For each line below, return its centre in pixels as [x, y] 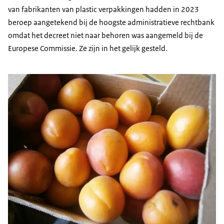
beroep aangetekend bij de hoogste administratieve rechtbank [111, 22]
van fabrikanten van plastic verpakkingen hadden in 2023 [103, 9]
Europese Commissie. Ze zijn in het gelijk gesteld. [88, 48]
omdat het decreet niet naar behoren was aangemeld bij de [105, 35]
